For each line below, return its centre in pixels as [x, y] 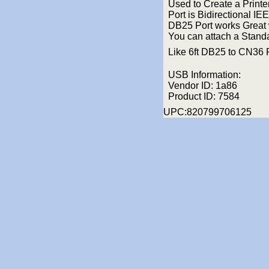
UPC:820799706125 [207, 112]
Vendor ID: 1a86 [203, 85]
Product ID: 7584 [204, 96]
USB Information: [204, 74]
